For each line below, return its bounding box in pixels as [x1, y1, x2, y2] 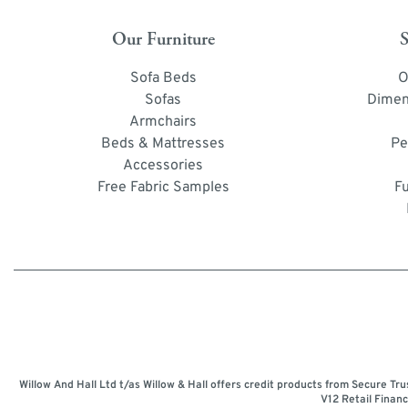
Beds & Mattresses [101, 134, 226, 153]
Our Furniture [111, 27, 215, 51]
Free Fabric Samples [97, 178, 229, 197]
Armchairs [129, 112, 198, 131]
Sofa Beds [129, 68, 197, 87]
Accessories [123, 156, 204, 175]
